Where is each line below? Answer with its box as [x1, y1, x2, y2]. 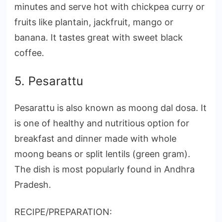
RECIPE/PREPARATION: [14, 206, 112, 217]
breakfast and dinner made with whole [14, 133, 176, 144]
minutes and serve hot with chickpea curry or [14, 1, 205, 12]
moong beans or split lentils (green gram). [14, 148, 190, 159]
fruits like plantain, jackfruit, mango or [14, 16, 173, 27]
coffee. [14, 47, 44, 58]
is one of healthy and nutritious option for [14, 117, 189, 128]
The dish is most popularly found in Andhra [14, 164, 195, 174]
